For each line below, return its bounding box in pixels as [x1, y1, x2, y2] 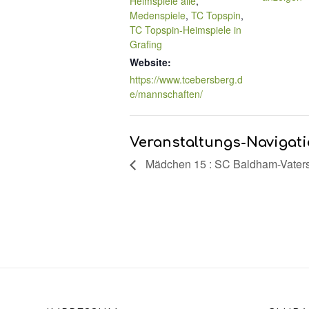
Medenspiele [130, 8, 186, 23]
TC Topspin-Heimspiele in [130, 23, 241, 37]
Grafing [130, 37, 162, 52]
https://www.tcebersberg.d [130, 72, 243, 87]
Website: [130, 55, 171, 70]
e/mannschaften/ [130, 87, 203, 101]
